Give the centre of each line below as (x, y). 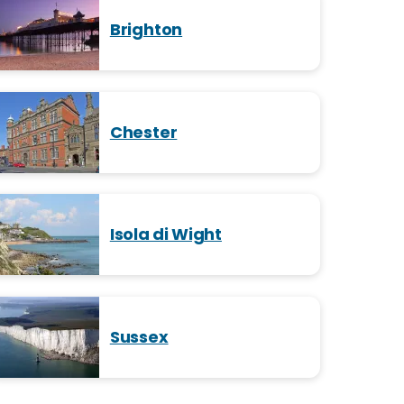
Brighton (146, 29)
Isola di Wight (165, 234)
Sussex (139, 336)
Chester (143, 132)
